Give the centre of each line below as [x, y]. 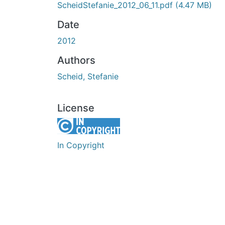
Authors [76, 60]
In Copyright [81, 145]
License [76, 108]
